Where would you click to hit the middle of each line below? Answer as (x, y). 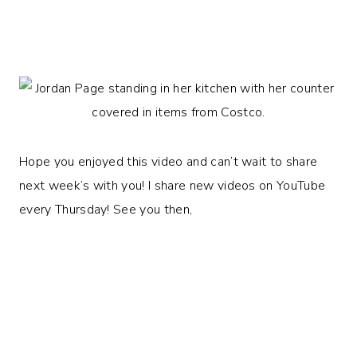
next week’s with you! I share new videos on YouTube (173, 185)
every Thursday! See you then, (106, 209)
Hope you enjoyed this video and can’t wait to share (169, 161)
